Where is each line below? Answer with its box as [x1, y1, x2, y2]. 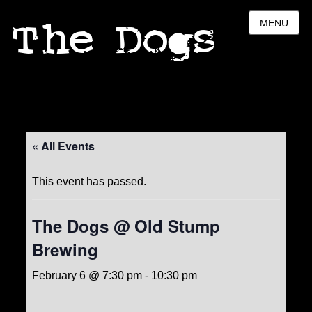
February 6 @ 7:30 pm [31, 270, 142, 281]
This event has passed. [31, 175, 146, 187]
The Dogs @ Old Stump [31, 214, 220, 237]
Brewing [31, 237, 98, 261]
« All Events [31, 138, 95, 154]
